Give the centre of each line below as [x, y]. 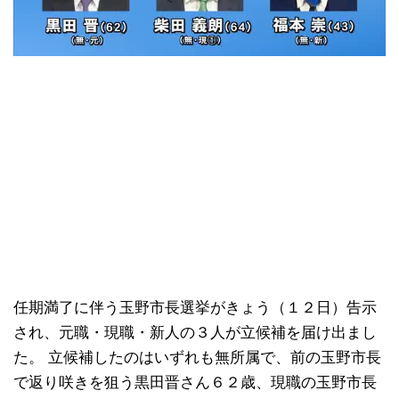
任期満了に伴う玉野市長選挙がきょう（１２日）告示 [195, 308]
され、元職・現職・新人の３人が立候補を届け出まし [195, 333]
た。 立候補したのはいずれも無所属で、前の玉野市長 [197, 358]
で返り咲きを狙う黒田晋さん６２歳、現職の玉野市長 [195, 383]
